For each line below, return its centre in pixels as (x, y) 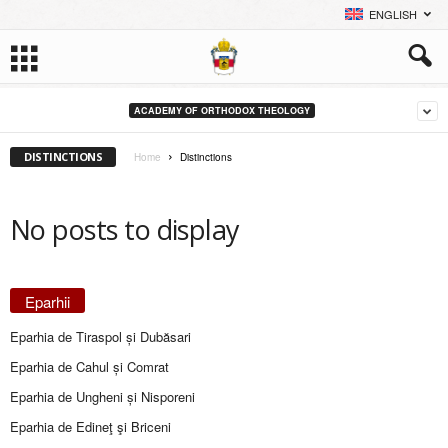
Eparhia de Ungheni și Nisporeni (102, 396)
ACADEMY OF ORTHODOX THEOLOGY (221, 110)
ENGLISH (393, 14)
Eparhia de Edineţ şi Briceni (90, 426)
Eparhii (47, 301)
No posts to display (125, 229)
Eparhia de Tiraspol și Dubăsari (100, 336)
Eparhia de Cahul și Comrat (89, 366)
